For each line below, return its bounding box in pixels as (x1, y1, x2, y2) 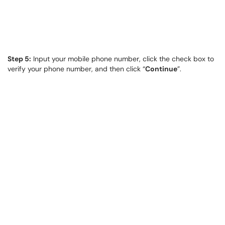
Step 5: (8, 54, 31, 63)
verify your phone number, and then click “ (8, 64, 145, 73)
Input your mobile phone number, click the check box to (31, 54, 214, 63)
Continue (145, 64, 177, 73)
